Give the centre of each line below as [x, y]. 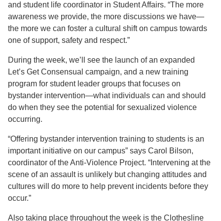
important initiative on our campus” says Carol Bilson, [101, 151]
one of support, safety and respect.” [69, 40]
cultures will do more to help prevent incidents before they [108, 186]
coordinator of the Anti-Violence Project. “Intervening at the [109, 163]
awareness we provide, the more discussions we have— [106, 17]
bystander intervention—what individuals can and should [107, 96]
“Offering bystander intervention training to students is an [106, 139]
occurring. [25, 119]
